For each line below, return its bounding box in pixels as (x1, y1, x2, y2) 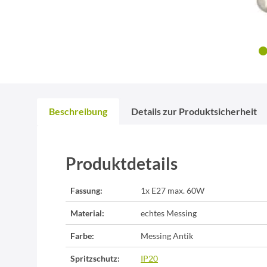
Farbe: (70, 231, 94, 241)
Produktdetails (66, 153, 178, 174)
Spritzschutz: (70, 253, 120, 264)
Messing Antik (141, 231, 193, 241)
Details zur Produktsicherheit (131, 105, 257, 117)
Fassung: (70, 185, 103, 196)
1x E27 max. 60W (141, 185, 204, 196)
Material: (70, 208, 104, 219)
